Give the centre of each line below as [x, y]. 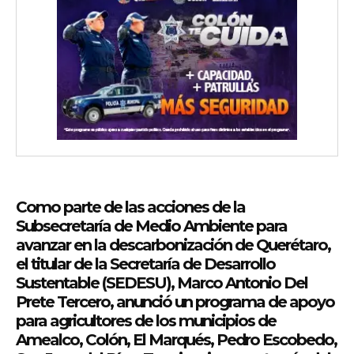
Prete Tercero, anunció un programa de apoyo [175, 302]
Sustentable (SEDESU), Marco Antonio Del [162, 283]
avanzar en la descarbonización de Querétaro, [173, 245]
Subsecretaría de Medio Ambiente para [151, 226]
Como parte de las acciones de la [130, 207]
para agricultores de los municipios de [146, 321]
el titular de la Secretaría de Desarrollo [145, 264]
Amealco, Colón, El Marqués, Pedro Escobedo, [176, 340]
